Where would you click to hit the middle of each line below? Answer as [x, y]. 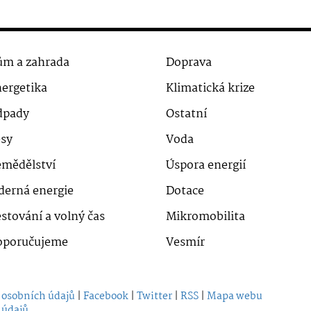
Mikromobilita [205, 217]
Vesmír [185, 243]
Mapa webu [235, 296]
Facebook [106, 296]
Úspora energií [206, 166]
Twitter [154, 296]
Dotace [185, 191]
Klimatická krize [210, 89]
